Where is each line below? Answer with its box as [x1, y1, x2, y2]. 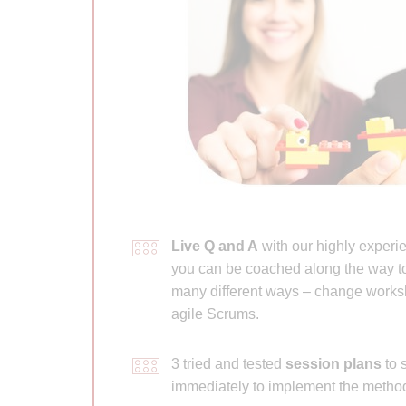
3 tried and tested [170, 355, 285, 372]
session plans [285, 355, 382, 372]
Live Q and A [170, 237, 258, 254]
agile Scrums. [170, 305, 259, 322]
